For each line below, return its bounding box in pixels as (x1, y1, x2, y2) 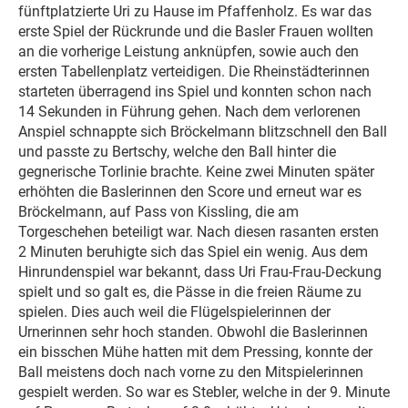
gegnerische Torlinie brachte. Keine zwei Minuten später (18, 162, 374, 180)
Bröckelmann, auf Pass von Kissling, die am (18, 202, 299, 220)
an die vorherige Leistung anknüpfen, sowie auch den (18, 42, 359, 60)
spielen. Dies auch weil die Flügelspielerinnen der (18, 302, 331, 321)
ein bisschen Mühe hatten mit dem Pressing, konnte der (18, 342, 372, 361)
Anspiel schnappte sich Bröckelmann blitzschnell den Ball (18, 122, 387, 140)
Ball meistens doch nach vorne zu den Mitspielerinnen (18, 362, 363, 381)
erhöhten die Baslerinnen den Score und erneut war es (18, 182, 362, 200)
